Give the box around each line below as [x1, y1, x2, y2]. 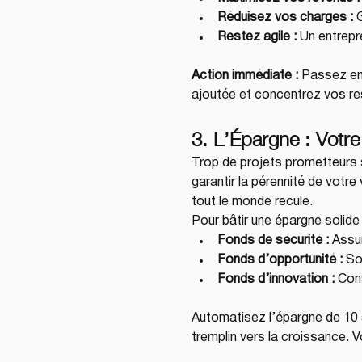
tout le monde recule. [192, 196, 313, 208]
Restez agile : [217, 32, 297, 43]
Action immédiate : [192, 70, 298, 82]
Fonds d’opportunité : [217, 255, 343, 266]
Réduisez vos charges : [217, 12, 353, 23]
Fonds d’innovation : [217, 274, 335, 285]
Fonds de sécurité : [217, 235, 329, 246]
